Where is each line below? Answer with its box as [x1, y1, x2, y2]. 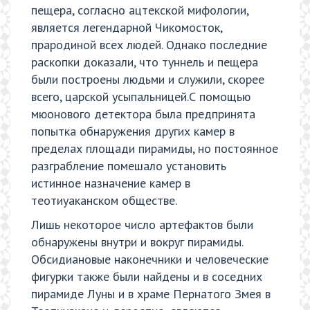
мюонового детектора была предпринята [31, 105, 255, 122]
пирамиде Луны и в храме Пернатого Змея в [31, 286, 271, 302]
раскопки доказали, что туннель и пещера [31, 53, 258, 70]
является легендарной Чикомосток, [31, 19, 222, 35]
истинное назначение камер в [31, 174, 190, 191]
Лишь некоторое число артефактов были [31, 217, 253, 233]
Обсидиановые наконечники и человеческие [31, 251, 268, 268]
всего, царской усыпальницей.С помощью [31, 88, 250, 104]
